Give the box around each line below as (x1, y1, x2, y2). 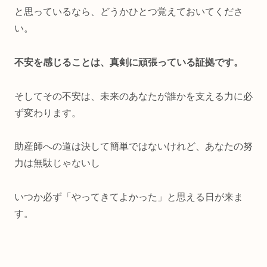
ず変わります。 (14, 107, 81, 118)
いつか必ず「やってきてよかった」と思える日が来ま (14, 192, 243, 203)
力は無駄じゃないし (14, 158, 100, 169)
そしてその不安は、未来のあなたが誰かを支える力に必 (14, 91, 253, 101)
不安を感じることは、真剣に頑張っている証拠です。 (14, 57, 243, 67)
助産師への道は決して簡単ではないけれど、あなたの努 (14, 141, 253, 152)
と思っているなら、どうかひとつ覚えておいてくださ (14, 7, 243, 17)
